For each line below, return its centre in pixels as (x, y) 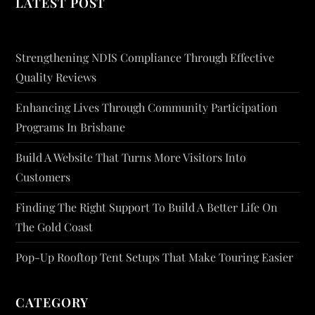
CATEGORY (52, 303)
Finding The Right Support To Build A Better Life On (147, 207)
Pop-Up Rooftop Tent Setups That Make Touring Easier (155, 257)
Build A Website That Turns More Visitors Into (131, 157)
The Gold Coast (54, 227)
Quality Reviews (56, 77)
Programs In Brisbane (71, 127)
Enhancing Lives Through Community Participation (147, 108)
